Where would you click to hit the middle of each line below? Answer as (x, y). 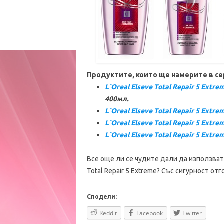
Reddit (108, 213)
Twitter (192, 213)
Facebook (149, 213)
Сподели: (102, 197)
